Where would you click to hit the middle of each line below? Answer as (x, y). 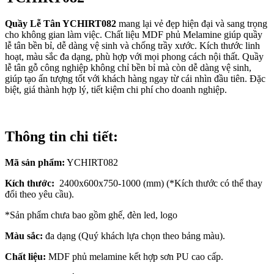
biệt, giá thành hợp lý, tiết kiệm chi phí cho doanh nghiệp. (116, 89)
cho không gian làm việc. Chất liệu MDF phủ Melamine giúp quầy (134, 34)
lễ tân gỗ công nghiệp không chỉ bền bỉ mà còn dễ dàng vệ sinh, (128, 67)
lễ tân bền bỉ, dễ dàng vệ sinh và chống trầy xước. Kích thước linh (132, 45)
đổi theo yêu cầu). (39, 194)
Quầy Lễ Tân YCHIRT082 (62, 23)
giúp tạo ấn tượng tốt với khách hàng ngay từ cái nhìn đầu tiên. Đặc (135, 78)
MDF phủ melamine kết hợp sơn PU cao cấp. (135, 256)
